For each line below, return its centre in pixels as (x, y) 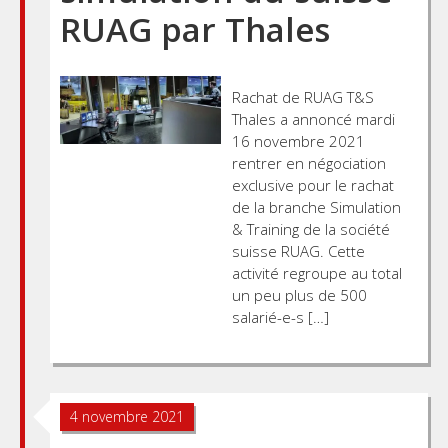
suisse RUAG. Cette (298, 250)
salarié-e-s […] (280, 316)
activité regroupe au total (316, 272)
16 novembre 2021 (298, 140)
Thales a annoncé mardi (313, 118)
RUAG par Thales (195, 29)
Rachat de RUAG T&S (302, 96)
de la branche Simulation (316, 206)
